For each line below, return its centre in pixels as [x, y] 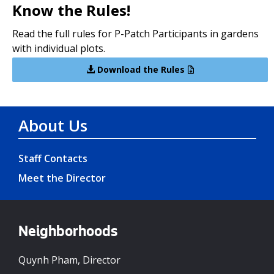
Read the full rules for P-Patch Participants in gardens [135, 33]
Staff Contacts [53, 159]
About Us [53, 126]
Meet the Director [62, 178]
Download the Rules [139, 69]
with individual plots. [59, 48]
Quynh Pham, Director [69, 260]
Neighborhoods [68, 233]
